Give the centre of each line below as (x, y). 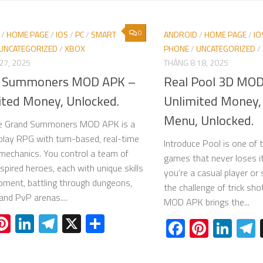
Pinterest (47, 224)
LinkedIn (67, 224)
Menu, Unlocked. (209, 121)
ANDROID (181, 35)
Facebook (223, 229)
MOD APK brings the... (207, 202)
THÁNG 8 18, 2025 (196, 63)
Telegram (95, 224)
